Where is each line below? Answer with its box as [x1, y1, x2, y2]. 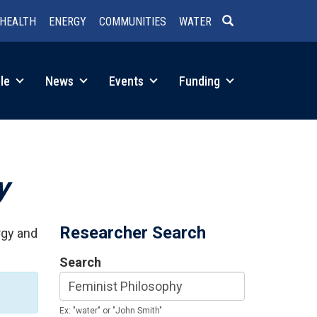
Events [109, 73, 146, 88]
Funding [179, 73, 223, 88]
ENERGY [49, 15, 86, 28]
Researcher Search [59, 223, 206, 243]
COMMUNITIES [99, 15, 166, 28]
